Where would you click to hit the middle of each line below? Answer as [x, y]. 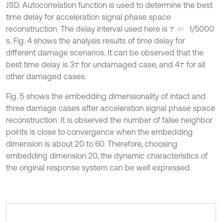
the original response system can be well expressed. [99, 167]
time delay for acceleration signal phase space [88, 17]
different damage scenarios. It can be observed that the [105, 52]
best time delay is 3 [40, 64]
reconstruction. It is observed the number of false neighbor [109, 120]
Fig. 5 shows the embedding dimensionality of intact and [106, 96]
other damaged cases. [46, 76]
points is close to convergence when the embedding [99, 132]
